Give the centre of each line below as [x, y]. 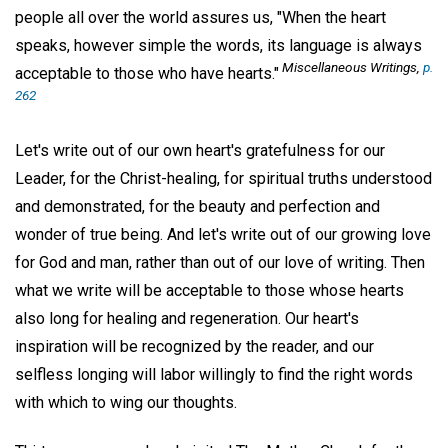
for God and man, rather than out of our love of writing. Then [220, 262]
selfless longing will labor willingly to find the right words [214, 374]
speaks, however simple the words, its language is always [218, 46]
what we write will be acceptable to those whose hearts [209, 290]
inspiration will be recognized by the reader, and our [194, 346]
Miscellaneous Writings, [351, 67]
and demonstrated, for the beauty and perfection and [197, 206]
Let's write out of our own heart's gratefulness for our [200, 150]
